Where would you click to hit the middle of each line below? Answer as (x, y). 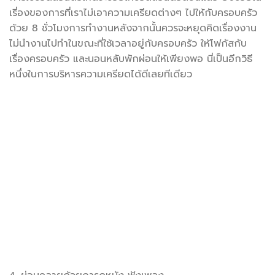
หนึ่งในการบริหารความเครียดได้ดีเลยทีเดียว (101, 75)
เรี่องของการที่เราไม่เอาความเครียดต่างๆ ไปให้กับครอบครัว (133, 13)
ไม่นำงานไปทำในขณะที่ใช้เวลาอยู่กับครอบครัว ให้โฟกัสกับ (128, 44)
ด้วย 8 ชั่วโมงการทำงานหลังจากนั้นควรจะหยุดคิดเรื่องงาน (133, 29)
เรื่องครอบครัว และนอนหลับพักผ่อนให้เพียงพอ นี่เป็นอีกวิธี (131, 59)
